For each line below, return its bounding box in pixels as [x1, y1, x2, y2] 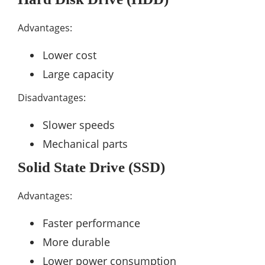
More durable [43, 234, 110, 249]
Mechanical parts [43, 136, 128, 151]
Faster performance [43, 215, 140, 230]
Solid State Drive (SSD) [18, 159, 165, 175]
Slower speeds [43, 117, 115, 132]
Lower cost [43, 47, 96, 62]
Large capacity [43, 66, 114, 81]
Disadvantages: [18, 91, 86, 104]
